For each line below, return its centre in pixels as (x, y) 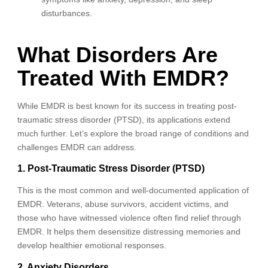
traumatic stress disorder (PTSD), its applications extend (124, 119)
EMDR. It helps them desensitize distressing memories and (129, 232)
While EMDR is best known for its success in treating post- (127, 106)
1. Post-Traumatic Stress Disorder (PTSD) (111, 169)
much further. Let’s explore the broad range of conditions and (133, 133)
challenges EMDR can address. (77, 147)
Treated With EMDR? (123, 78)
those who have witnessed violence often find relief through (129, 218)
